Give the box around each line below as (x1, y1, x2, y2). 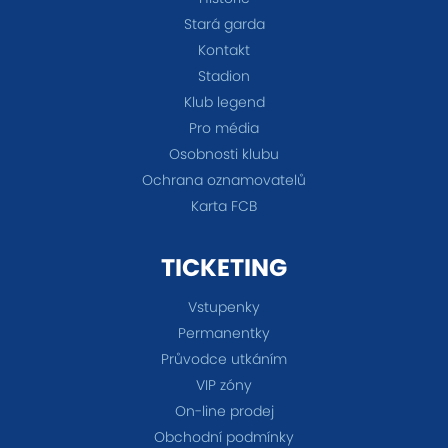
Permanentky (178, 323, 270, 344)
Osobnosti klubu (169, 144, 279, 165)
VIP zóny (196, 375, 252, 396)
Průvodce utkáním (161, 349, 287, 370)
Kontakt (198, 40, 250, 61)
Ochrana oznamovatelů (142, 170, 306, 191)
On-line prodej (174, 401, 274, 422)
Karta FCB (191, 196, 257, 217)
